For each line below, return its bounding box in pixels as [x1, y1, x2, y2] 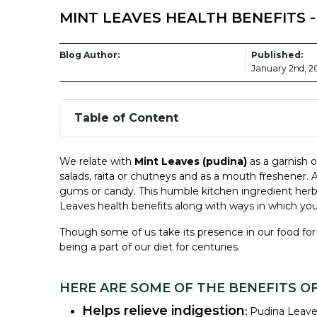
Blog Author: [59, 49, 120, 60]
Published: [251, 49, 303, 60]
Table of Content [74, 111, 178, 125]
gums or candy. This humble [59, 184, 202, 197]
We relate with [59, 154, 134, 168]
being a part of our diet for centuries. [59, 240, 240, 253]
